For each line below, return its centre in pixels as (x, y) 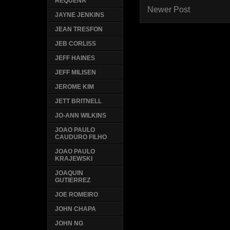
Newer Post (169, 9)
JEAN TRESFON (79, 30)
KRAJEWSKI (74, 159)
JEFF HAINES (75, 58)
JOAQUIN (69, 173)
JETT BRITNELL (79, 101)
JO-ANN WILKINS (81, 116)
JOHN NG (69, 224)
